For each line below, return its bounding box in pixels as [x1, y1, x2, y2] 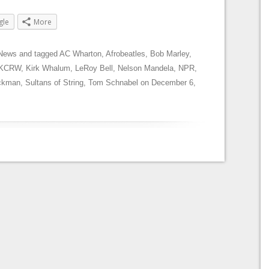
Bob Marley [150, 49, 189, 59]
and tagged [17, 49, 59, 59]
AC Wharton [59, 49, 101, 59]
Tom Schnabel [88, 78, 138, 88]
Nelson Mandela [118, 64, 174, 73]
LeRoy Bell [75, 64, 113, 73]
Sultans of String [25, 78, 83, 88]
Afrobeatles [106, 49, 145, 59]
